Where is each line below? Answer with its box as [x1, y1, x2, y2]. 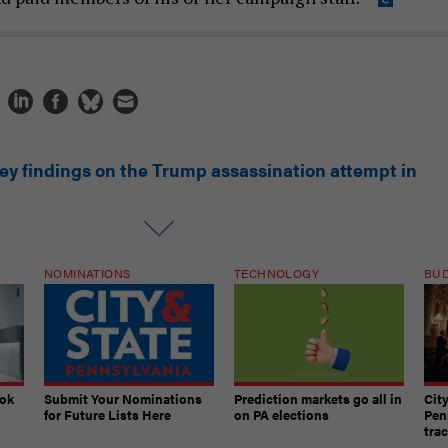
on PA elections [234, 404, 329, 424]
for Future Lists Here [44, 404, 171, 424]
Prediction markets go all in [234, 388, 402, 408]
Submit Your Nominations [44, 388, 202, 408]
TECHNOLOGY [234, 263, 319, 282]
